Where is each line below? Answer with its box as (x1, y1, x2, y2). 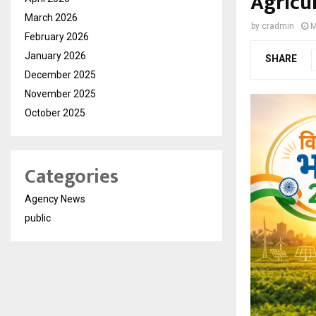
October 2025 (25, 107, 85, 119)
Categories (25, 159, 119, 193)
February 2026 (25, 30, 89, 42)
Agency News (25, 193, 85, 205)
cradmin (262, 20, 294, 31)
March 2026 (25, 11, 78, 23)
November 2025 (25, 87, 96, 99)
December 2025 (25, 68, 96, 80)
